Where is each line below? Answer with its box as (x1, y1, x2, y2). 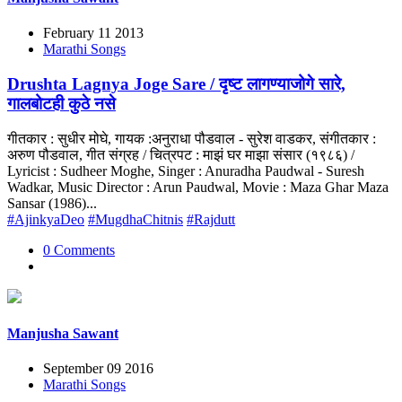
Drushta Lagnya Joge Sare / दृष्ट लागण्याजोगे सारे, (7, 74, 345, 93)
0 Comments (43, 241, 115, 258)
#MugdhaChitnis (88, 211, 183, 227)
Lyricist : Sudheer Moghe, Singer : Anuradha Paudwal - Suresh (7, 162, 364, 179)
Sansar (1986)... (7, 195, 97, 211)
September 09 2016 (43, 361, 153, 377)
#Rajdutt (187, 211, 235, 227)
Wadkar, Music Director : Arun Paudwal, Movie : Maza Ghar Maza (7, 179, 389, 195)
